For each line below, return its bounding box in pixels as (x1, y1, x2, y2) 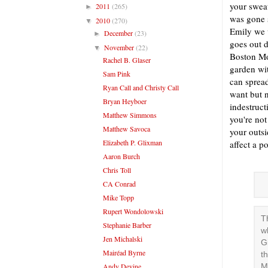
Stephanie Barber (102, 220, 151, 230)
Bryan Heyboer (102, 96, 147, 106)
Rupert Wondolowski (102, 206, 163, 216)
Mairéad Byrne (102, 247, 145, 257)
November (104, 42, 136, 52)
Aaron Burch (102, 151, 140, 161)
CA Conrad (102, 178, 136, 188)
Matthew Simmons (102, 109, 157, 120)
